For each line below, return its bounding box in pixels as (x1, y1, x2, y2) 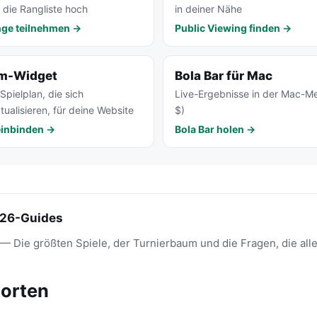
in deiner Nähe (175, 3, 242, 16)
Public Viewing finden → (175, 22, 292, 35)
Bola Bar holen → (175, 123, 255, 136)
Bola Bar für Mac (175, 69, 272, 83)
